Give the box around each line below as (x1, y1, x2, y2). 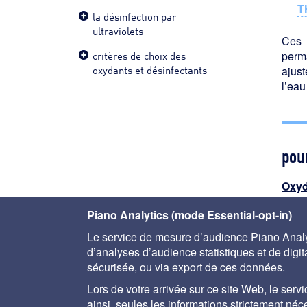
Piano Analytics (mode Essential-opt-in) (87, 207, 292, 223)
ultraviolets (93, 23, 143, 38)
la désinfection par (93, 9, 176, 23)
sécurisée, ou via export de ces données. (87, 259, 285, 275)
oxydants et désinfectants (93, 62, 207, 77)
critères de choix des (93, 48, 186, 62)
